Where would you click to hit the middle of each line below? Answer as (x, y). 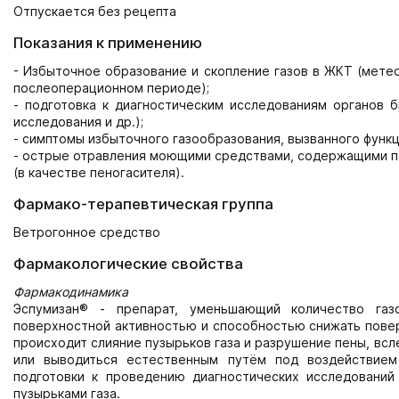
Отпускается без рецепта (95, 11)
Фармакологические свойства (128, 264)
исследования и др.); (78, 122)
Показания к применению (108, 43)
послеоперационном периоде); (111, 88)
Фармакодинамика (71, 292)
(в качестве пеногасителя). (99, 172)
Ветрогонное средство (87, 232)
